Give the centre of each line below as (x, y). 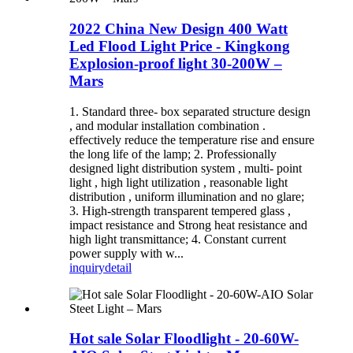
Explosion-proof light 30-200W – (176, 63)
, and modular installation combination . (167, 125)
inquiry (87, 267)
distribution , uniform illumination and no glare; (187, 196)
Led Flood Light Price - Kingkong (180, 46)
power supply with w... (126, 253)
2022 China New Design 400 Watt (178, 28)
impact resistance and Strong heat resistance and (188, 225)
